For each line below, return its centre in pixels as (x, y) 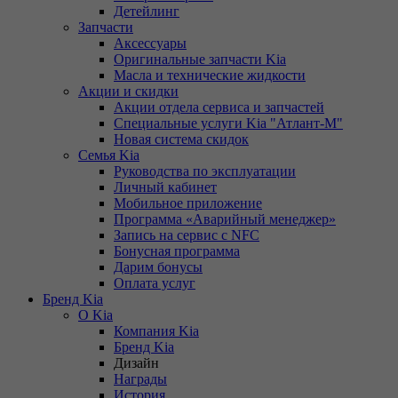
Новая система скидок (181, 139)
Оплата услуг (155, 283)
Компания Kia (156, 330)
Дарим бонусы (158, 267)
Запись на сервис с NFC (187, 235)
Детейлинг (147, 11)
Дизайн (136, 362)
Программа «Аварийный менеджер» (225, 219)
